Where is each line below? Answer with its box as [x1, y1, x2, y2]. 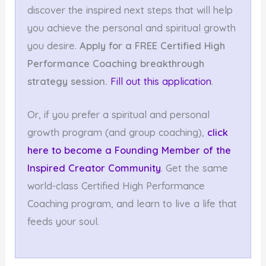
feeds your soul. [27, 215, 100, 227]
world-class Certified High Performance [27, 179, 205, 192]
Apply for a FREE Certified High [80, 39, 226, 52]
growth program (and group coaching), [27, 126, 208, 138]
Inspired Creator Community [27, 161, 161, 174]
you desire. [27, 39, 80, 52]
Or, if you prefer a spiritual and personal [27, 108, 210, 121]
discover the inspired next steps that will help [27, 4, 233, 16]
